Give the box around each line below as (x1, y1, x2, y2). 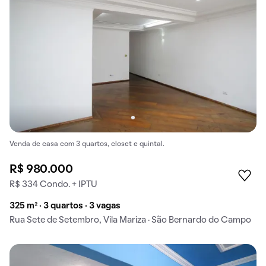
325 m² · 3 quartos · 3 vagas (9, 202, 121, 211)
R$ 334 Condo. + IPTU (9, 180, 97, 189)
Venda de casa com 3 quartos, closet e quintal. (9, 141, 164, 147)
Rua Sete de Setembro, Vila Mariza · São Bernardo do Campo (9, 216, 251, 225)
